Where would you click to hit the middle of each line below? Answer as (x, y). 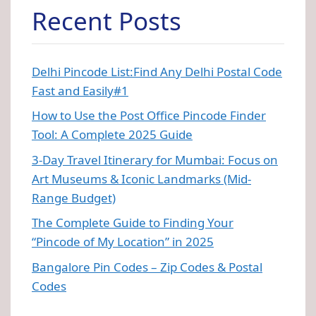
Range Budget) (74, 197)
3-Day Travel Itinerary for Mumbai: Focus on (155, 159)
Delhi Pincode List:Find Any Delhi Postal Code (157, 71)
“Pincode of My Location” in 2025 (123, 242)
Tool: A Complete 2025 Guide (112, 135)
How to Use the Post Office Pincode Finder (149, 116)
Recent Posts (107, 20)
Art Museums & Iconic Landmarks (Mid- (141, 178)
